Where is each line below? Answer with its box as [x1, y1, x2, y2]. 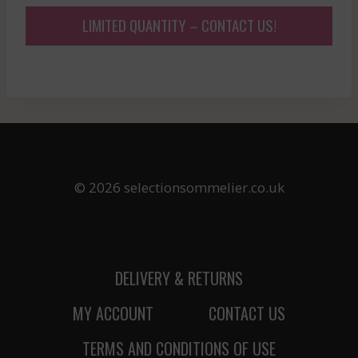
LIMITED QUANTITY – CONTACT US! [82, 13, 276, 36]
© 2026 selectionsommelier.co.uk [74, 177, 284, 197]
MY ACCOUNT [72, 300, 153, 325]
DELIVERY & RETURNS [115, 265, 243, 290]
